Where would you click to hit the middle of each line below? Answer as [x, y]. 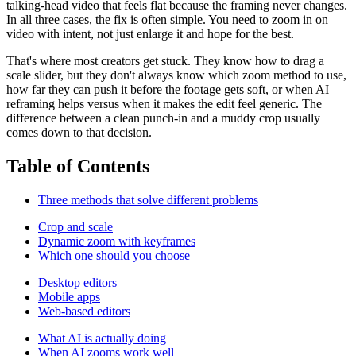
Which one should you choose [114, 255]
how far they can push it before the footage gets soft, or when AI [168, 89]
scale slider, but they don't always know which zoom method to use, [176, 75]
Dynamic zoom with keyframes [117, 241]
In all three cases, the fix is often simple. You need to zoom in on [167, 19]
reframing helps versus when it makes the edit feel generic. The [164, 103]
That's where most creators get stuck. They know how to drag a [165, 60]
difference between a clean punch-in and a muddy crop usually [163, 118]
